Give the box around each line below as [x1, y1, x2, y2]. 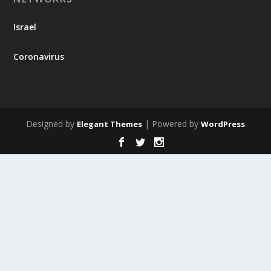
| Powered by [142, 118, 201, 129]
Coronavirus [13, 51, 65, 62]
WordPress [201, 119, 245, 129]
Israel [13, 21, 37, 33]
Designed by [26, 118, 77, 129]
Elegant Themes [77, 119, 142, 129]
